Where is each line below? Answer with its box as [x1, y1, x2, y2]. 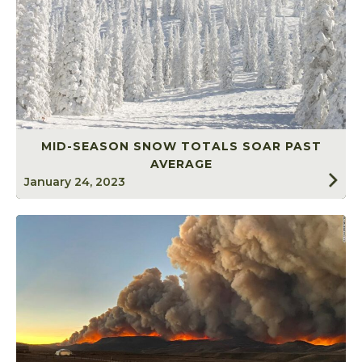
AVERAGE [149, 157, 213, 172]
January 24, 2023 [24, 175, 125, 190]
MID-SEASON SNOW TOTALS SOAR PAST [40, 139, 322, 154]
